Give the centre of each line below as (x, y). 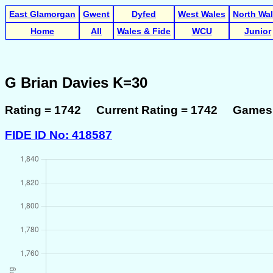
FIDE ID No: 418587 (58, 135)
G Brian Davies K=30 (76, 82)
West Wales (202, 14)
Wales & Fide (144, 31)
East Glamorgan (42, 14)
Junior (258, 31)
